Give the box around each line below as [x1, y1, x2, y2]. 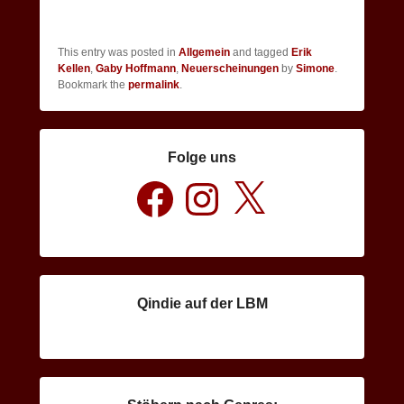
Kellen [58, 62, 90, 76]
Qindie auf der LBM [136, 295, 268, 311]
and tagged [230, 46, 291, 60]
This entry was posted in [58, 46, 179, 60]
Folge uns [168, 150, 236, 166]
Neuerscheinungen [181, 62, 279, 76]
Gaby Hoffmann [96, 62, 176, 76]
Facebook [133, 176, 184, 190]
